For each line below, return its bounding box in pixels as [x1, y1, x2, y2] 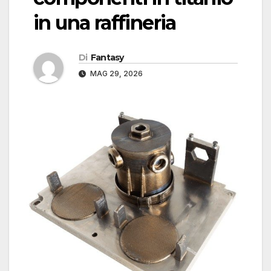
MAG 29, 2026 [88, 69, 143, 79]
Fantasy [90, 52, 124, 64]
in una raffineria [33, 11, 176, 35]
